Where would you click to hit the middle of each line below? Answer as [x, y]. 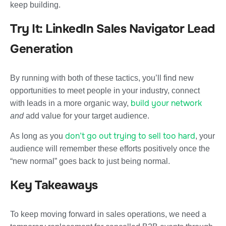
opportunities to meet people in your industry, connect [105, 90]
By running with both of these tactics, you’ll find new [102, 78]
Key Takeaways [54, 185]
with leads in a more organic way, [70, 103]
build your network [166, 103]
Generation [41, 49]
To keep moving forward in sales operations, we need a [108, 214]
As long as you [38, 136]
